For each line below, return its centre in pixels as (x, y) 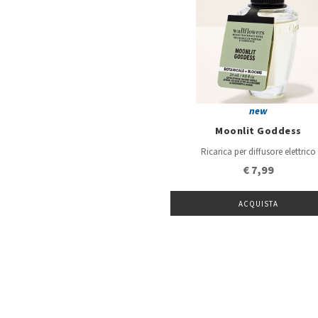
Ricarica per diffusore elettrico (258, 152)
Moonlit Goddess (258, 131)
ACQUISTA (258, 204)
